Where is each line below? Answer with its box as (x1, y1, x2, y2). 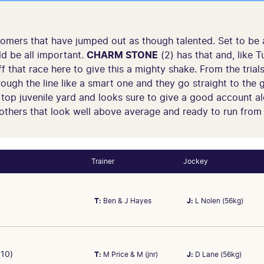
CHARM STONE (87, 49, 158, 61)
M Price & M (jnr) (101, 249, 158, 259)
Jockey (183, 157, 208, 166)
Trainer (91, 157, 115, 166)
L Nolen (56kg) (193, 196, 243, 205)
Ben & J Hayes (101, 196, 151, 205)
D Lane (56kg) (193, 249, 242, 259)
